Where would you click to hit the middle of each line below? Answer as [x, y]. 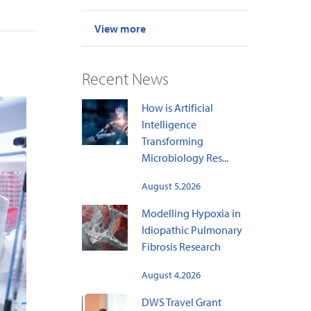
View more [120, 29]
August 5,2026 [171, 186]
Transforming [172, 141]
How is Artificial [177, 108]
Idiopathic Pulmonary [192, 230]
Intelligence [169, 125]
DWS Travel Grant [181, 302]
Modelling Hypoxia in [191, 213]
